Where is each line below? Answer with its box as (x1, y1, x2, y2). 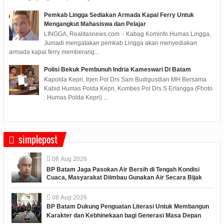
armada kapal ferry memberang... (8, 48, 99, 55)
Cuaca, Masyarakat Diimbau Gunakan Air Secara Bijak (46, 173, 202, 181)
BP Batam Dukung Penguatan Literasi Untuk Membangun (46, 202, 209, 210)
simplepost (18, 132, 57, 146)
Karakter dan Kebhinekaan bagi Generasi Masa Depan (46, 211, 201, 219)
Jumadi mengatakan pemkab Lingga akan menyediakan (43, 39, 197, 46)
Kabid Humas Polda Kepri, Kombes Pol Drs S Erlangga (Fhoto (43, 85, 212, 92)
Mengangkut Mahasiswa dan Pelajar (43, 20, 146, 27)
